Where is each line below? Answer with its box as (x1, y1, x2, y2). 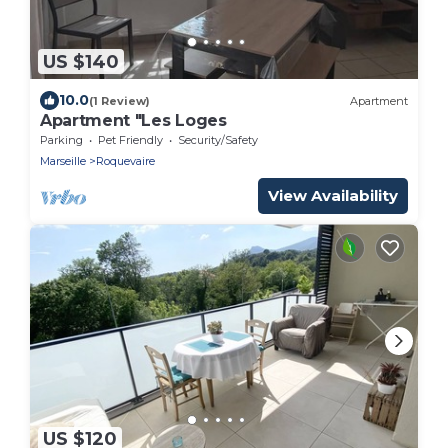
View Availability (268, 186, 398, 206)
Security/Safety (178, 133, 258, 148)
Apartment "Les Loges (40, 111, 227, 131)
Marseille (40, 154, 86, 169)
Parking (40, 133, 83, 148)
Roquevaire (96, 154, 155, 169)
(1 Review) (89, 93, 150, 108)
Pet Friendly (98, 133, 163, 148)
